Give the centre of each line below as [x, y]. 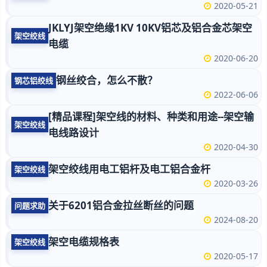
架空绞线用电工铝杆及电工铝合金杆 [129, 169]
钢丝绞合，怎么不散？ [107, 80]
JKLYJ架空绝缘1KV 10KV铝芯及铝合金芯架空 [150, 28]
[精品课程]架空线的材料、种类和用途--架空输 [151, 117]
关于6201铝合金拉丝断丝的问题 [121, 205]
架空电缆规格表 [84, 242]
